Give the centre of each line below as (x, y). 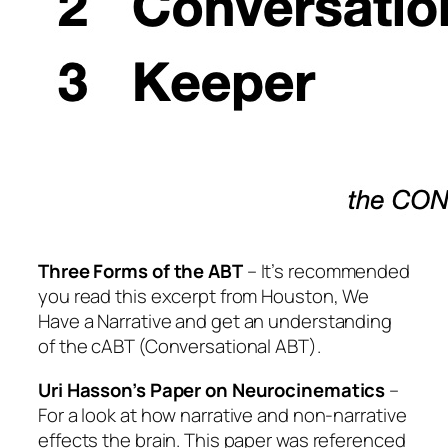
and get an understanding (281, 321)
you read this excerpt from (150, 296)
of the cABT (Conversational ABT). (179, 346)
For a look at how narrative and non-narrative (222, 414)
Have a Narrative (105, 321)
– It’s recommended (326, 271)
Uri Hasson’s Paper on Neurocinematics (212, 389)
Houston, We (315, 296)
